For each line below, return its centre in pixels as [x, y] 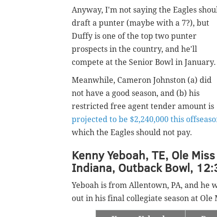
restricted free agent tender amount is [143, 106]
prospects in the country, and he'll [134, 49]
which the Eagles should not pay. [132, 132]
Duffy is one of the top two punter [134, 36]
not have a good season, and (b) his [136, 93]
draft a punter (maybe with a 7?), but [140, 23]
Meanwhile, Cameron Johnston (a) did [142, 80]
